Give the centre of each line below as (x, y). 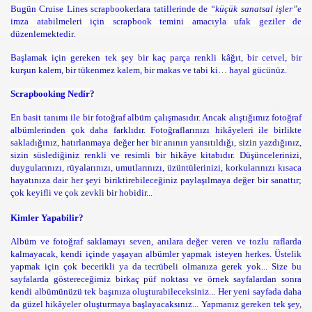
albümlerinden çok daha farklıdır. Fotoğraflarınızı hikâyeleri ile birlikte (156, 130)
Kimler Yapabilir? (47, 218)
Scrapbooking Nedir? (53, 94)
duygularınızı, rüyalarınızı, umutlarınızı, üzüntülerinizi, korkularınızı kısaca (156, 167)
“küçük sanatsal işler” (254, 9)
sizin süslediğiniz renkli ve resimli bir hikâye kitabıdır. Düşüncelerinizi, (156, 155)
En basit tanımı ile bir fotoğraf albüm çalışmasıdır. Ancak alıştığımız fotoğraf (156, 117)
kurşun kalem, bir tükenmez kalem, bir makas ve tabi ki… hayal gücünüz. (149, 70)
